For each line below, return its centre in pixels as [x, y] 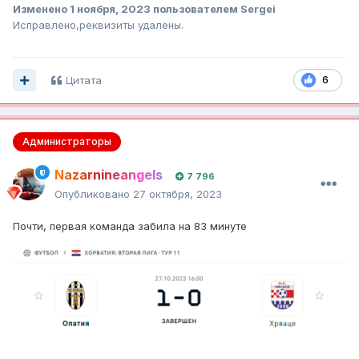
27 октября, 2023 [177, 194]
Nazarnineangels [109, 174]
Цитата [84, 80]
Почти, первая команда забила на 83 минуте [130, 226]
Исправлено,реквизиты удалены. [98, 24]
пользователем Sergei [213, 8]
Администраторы [67, 141]
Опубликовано [94, 194]
